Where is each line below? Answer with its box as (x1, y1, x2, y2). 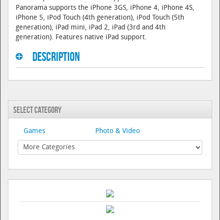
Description (32, 50, 80, 64)
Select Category (13, 105, 61, 115)
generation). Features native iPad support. (16, 34, 147, 41)
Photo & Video (95, 128, 140, 135)
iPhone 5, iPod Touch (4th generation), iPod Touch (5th (16, 14, 184, 22)
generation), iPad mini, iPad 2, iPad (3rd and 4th (16, 24, 165, 31)
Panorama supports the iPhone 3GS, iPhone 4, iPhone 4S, (16, 4, 194, 12)
